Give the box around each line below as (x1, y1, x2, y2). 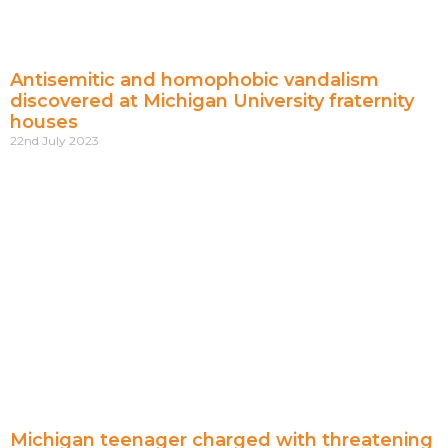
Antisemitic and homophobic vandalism (10, 69, 379, 92)
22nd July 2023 (10, 133, 99, 149)
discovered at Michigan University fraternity (10, 90, 414, 113)
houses (10, 111, 78, 134)
